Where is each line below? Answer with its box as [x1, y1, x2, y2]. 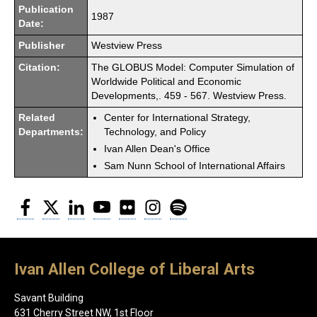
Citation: [18, 62, 60, 73]
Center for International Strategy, [104, 112, 250, 123]
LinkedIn [85, 197, 122, 209]
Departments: [18, 126, 83, 137]
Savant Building [14, 292, 83, 304]
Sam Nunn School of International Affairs [104, 160, 285, 171]
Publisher [18, 40, 64, 51]
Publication [18, 4, 74, 15]
